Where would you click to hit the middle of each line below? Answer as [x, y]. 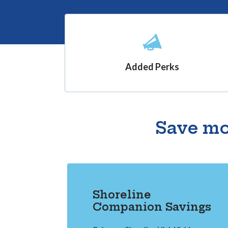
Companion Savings [152, 207]
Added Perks [152, 67]
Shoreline [122, 195]
